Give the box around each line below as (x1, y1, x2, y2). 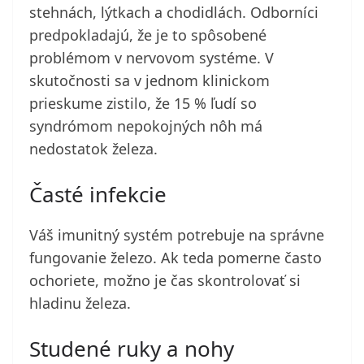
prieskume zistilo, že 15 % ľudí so (29, 93, 257, 114)
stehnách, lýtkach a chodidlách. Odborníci (29, 2, 318, 23)
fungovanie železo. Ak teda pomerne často (29, 248, 322, 268)
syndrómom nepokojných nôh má (29, 116, 262, 136)
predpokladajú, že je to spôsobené (29, 25, 266, 45)
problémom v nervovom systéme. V (29, 48, 274, 68)
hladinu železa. (29, 293, 131, 314)
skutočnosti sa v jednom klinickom (29, 71, 270, 91)
